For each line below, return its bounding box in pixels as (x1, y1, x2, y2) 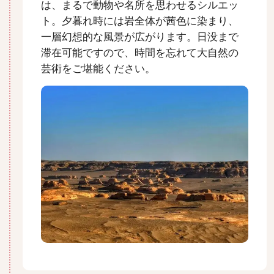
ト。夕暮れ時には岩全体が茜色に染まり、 (41, 14, 239, 27)
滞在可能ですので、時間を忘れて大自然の (41, 46, 239, 59)
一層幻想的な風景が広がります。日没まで (41, 30, 239, 43)
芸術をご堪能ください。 (41, 62, 155, 75)
